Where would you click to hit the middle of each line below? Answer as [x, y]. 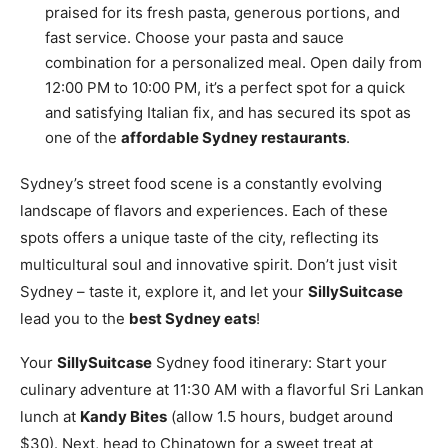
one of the [83, 138]
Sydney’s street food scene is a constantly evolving [201, 184]
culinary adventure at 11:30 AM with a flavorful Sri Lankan [222, 390]
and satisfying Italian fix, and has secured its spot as [228, 113]
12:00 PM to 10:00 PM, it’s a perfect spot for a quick [225, 88]
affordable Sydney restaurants [233, 138]
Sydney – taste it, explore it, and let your [164, 292]
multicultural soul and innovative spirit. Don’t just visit [208, 265]
